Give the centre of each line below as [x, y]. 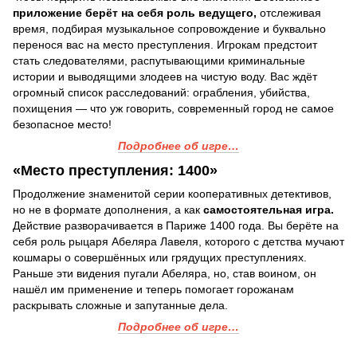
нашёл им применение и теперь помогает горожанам [153, 290]
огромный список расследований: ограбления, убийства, [161, 92]
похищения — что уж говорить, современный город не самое [173, 108]
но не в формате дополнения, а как [108, 210]
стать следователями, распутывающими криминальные [159, 60]
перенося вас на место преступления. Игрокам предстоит [165, 44]
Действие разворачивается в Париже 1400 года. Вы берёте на [176, 226]
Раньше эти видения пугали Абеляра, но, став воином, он [165, 274]
